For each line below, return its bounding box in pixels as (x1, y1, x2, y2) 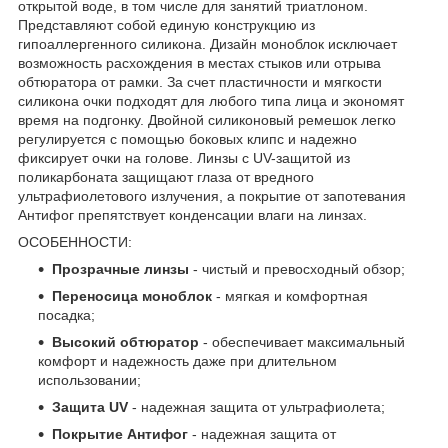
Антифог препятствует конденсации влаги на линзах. (18, 206, 367, 223)
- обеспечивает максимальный (199, 333, 405, 350)
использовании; (38, 371, 141, 388)
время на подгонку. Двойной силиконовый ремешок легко (18, 111, 396, 128)
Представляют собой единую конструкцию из (18, 16, 315, 33)
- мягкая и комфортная (216, 287, 368, 304)
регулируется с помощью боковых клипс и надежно (18, 130, 357, 147)
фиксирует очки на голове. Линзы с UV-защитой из (18, 149, 350, 166)
